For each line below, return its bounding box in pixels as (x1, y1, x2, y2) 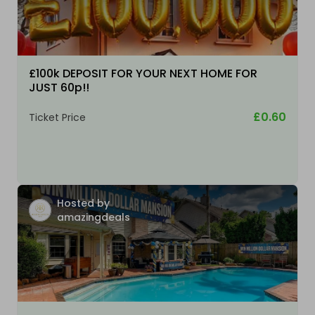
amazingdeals (57, 210, 130, 225)
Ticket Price (29, 110, 86, 125)
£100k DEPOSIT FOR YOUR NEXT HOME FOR (29, 65, 257, 82)
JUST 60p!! (29, 79, 89, 96)
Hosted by (57, 196, 110, 211)
